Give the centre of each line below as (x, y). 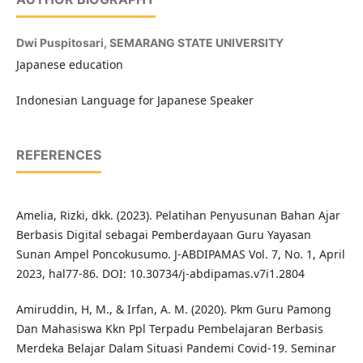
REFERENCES (58, 155)
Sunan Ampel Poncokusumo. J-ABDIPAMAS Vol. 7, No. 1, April (180, 254)
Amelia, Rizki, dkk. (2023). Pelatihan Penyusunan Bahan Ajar (178, 216)
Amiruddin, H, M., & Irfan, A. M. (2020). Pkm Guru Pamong (173, 310)
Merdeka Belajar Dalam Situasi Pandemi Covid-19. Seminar (176, 348)
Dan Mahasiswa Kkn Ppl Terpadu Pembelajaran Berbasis (169, 329)
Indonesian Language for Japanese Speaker (135, 100)
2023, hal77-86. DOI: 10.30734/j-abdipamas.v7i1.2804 (160, 274)
